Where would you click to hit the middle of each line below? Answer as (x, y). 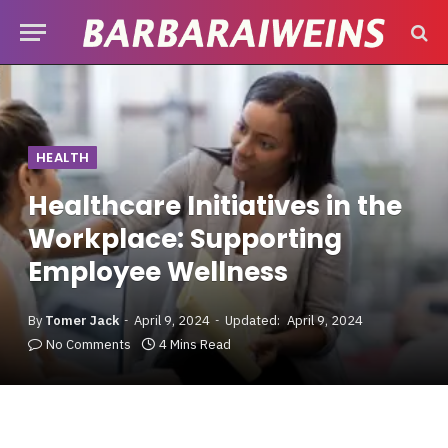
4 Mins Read (195, 344)
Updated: (252, 320)
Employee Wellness (158, 272)
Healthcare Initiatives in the (215, 206)
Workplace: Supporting (185, 239)
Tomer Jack (82, 320)
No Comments (88, 344)
